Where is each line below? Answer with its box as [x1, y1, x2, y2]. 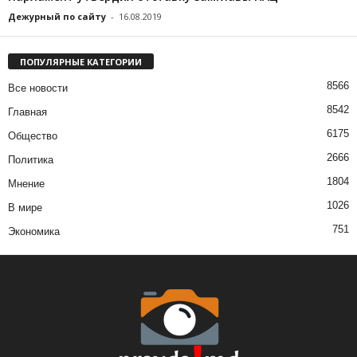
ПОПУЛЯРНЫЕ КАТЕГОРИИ [20, 55, 142, 68]
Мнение [8, 177, 45, 190]
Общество [8, 129, 57, 142]
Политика [8, 153, 53, 166]
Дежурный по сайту [8, 10, 106, 22]
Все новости [8, 81, 68, 94]
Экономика [8, 225, 60, 237]
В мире [8, 201, 42, 214]
